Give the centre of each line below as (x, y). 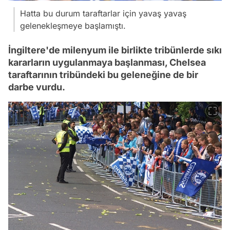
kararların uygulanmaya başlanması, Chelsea (107, 62)
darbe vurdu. (37, 87)
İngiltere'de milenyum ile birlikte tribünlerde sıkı (115, 50)
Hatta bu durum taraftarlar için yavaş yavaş (103, 13)
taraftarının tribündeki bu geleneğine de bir (103, 74)
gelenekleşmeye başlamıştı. (73, 25)
